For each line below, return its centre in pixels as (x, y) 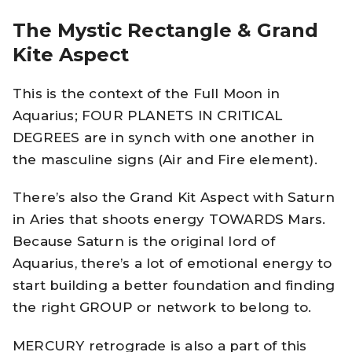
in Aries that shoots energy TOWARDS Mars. (169, 220)
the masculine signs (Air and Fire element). (165, 159)
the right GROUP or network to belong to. (162, 308)
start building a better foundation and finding (174, 286)
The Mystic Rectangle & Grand (166, 30)
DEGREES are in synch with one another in (164, 137)
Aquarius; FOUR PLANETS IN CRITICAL (147, 115)
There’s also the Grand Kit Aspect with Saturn (174, 198)
